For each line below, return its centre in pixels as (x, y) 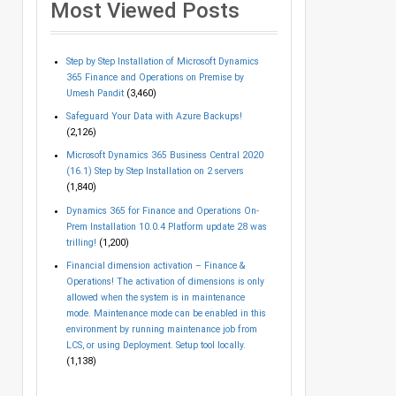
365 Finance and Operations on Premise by (155, 77)
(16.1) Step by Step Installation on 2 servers (155, 171)
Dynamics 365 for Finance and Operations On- (162, 210)
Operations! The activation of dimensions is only (165, 282)
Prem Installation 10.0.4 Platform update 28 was (166, 226)
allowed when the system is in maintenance (155, 298)
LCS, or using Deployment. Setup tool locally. (156, 346)
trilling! (81, 242)
